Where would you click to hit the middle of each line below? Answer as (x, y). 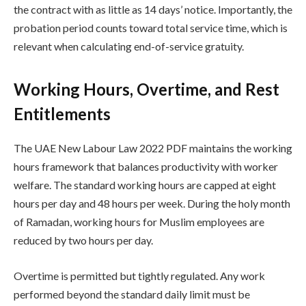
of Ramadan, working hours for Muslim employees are (139, 222)
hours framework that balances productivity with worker (146, 167)
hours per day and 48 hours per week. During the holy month (152, 204)
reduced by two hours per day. (83, 240)
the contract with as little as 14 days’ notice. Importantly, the (153, 9)
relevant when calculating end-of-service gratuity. (129, 46)
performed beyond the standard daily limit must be (132, 294)
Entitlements (62, 114)
